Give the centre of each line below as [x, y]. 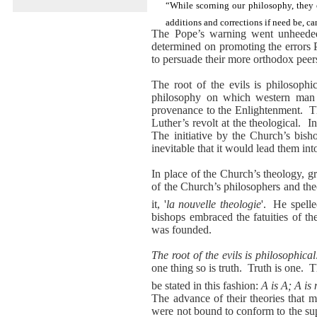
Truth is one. [276, 267]
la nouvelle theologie [213, 204]
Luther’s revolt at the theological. [226, 122]
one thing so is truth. [197, 267]
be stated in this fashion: [207, 286]
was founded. [182, 229]
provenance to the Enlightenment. [229, 110]
